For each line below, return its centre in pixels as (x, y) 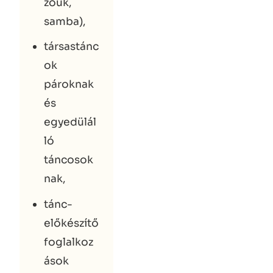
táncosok (69, 160)
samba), (65, 21)
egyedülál (70, 122)
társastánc (71, 47)
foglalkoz (69, 242)
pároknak (69, 84)
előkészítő (71, 223)
